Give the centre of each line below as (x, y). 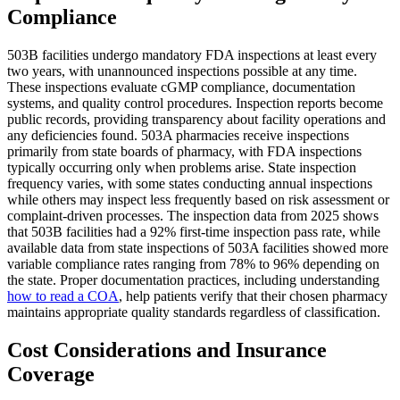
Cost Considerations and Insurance (167, 350)
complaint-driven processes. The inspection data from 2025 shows (193, 215)
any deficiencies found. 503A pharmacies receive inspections (178, 135)
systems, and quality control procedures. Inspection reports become (195, 103)
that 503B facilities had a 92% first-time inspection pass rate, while (194, 231)
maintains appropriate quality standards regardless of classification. (194, 312)
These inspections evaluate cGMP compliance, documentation (181, 87)
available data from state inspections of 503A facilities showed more (198, 247)
